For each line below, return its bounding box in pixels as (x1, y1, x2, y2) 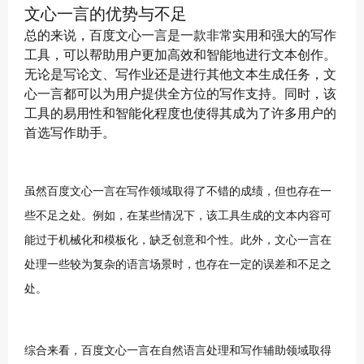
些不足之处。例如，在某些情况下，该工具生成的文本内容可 (24, 210, 331, 222)
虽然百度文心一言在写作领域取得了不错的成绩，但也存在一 (24, 185, 331, 197)
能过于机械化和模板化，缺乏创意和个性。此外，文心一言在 (24, 234, 331, 246)
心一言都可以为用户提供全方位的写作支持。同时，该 (24, 84, 336, 102)
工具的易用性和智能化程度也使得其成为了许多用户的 (24, 103, 336, 122)
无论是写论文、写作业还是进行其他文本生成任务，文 (24, 64, 336, 83)
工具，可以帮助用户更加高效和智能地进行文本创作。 (24, 45, 336, 63)
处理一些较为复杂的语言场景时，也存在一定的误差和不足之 (24, 258, 331, 271)
